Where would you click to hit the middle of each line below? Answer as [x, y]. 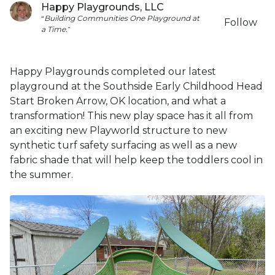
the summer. [41, 175]
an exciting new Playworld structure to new [118, 130]
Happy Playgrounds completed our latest [113, 72]
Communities [102, 18]
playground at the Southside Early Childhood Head [136, 86]
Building [60, 18]
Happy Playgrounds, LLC [103, 7]
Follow [241, 22]
